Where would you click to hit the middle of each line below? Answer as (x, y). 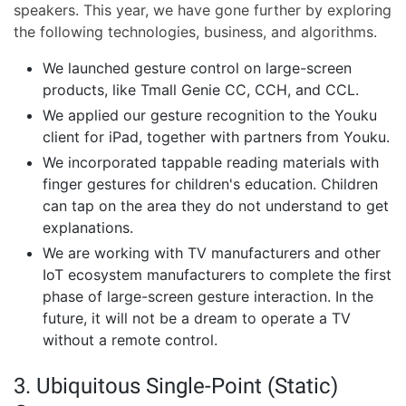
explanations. (88, 227)
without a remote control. (130, 339)
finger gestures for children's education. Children (210, 184)
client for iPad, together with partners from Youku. (216, 136)
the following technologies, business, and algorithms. (195, 31)
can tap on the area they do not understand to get (216, 205)
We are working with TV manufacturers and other (212, 252)
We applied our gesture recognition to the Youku (210, 115)
